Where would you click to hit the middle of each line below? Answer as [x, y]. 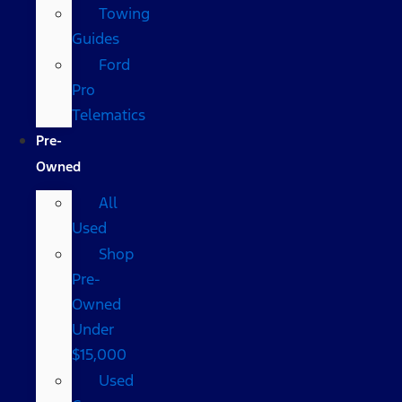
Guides [96, 38]
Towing [124, 13]
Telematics [109, 114]
